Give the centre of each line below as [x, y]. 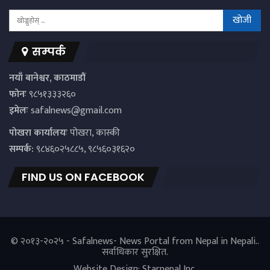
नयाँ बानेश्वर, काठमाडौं [47, 78]
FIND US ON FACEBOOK [83, 177]
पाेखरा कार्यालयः [38, 133]
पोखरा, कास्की [94, 133]
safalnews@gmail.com [76, 110]
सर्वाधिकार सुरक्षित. [135, 252]
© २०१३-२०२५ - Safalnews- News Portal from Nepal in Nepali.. [135, 241]
